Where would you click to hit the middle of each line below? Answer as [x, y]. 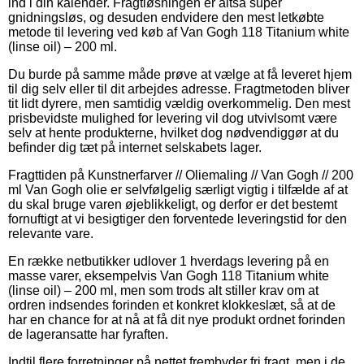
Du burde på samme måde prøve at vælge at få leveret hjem [180, 74]
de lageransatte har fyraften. [88, 334]
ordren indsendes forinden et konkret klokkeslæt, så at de [172, 305]
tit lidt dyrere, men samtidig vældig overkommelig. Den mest [179, 103]
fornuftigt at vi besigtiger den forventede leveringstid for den [178, 219]
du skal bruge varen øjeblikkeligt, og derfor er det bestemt [173, 204]
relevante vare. [51, 233]
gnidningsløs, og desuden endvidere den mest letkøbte [166, 17]
